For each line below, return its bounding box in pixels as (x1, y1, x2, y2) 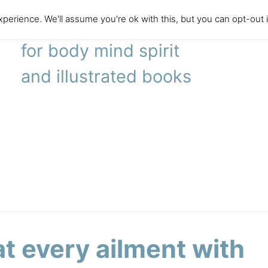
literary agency (21, 14, 143, 35)
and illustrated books (21, 66, 192, 87)
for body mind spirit (21, 40, 180, 61)
